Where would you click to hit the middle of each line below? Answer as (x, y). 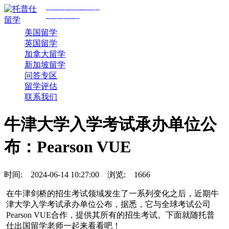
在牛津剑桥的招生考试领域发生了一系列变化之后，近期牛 (113, 193)
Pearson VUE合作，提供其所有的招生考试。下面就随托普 (111, 215)
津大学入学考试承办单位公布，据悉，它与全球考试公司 (109, 204)
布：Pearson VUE (67, 147)
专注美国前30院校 (73, 7)
